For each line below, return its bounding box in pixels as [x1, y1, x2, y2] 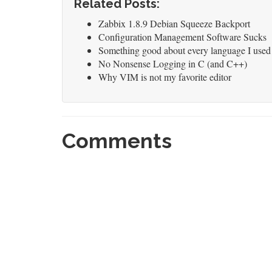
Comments [62, 129, 172, 153]
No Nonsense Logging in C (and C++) [98, 57, 247, 70]
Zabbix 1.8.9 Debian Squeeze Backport [98, 17, 250, 30]
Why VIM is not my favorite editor [98, 70, 231, 83]
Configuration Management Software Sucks [98, 30, 267, 43]
